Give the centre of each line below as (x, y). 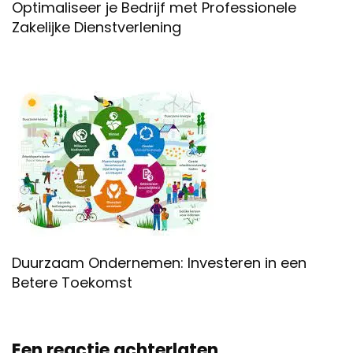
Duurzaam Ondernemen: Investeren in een (159, 262)
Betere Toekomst (72, 282)
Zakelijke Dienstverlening (97, 27)
